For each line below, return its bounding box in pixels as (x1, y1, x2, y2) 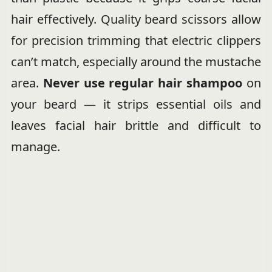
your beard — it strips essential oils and (10, 96, 262, 113)
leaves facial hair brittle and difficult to (10, 117, 262, 134)
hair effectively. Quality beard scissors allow (10, 11, 262, 28)
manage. (10, 138, 60, 155)
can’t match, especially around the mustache (10, 53, 262, 70)
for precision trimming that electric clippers (10, 32, 262, 49)
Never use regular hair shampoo (42, 75, 243, 92)
